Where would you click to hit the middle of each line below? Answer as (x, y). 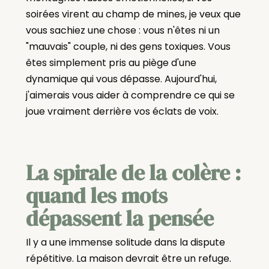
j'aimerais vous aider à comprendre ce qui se (130, 95)
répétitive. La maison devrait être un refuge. (128, 259)
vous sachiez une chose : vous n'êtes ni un (122, 31)
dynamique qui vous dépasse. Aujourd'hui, (121, 79)
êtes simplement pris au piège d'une (111, 63)
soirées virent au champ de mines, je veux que (133, 14)
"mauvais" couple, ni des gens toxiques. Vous (128, 47)
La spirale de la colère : (133, 173)
